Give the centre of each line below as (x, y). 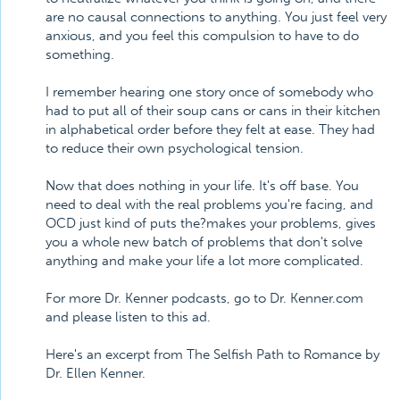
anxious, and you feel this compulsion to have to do (202, 36)
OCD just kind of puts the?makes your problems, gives (211, 223)
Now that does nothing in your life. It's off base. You (202, 186)
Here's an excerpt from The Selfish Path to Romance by (212, 354)
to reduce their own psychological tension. (175, 148)
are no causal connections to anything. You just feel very (216, 17)
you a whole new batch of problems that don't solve (204, 242)
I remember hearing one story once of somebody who (209, 92)
